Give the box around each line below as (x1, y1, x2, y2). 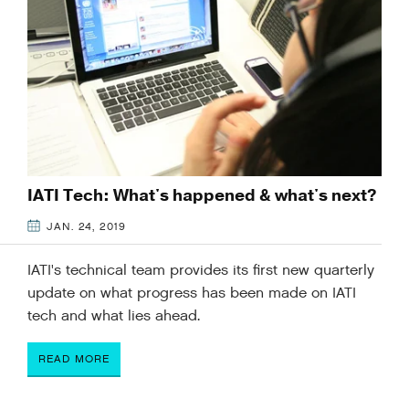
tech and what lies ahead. (27, 306, 200, 326)
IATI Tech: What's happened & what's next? (27, 184, 377, 206)
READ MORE (38, 351, 110, 366)
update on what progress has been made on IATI (27, 283, 356, 303)
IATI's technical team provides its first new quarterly (27, 260, 374, 280)
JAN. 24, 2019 (47, 218, 126, 234)
